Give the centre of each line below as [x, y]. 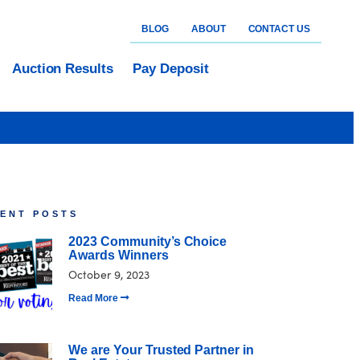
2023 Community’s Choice [148, 241]
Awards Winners [119, 255]
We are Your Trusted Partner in [161, 350]
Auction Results [62, 69]
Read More [94, 298]
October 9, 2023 [109, 274]
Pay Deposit [171, 69]
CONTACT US [279, 29]
